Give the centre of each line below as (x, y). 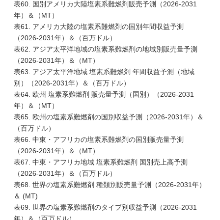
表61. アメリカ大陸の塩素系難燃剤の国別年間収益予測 (99, 27)
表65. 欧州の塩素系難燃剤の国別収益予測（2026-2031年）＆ (109, 117)
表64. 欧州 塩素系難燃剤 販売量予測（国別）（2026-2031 (104, 94)
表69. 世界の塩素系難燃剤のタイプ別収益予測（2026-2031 (105, 207)
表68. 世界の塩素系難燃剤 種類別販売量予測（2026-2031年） (110, 185)
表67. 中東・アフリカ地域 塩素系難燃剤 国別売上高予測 (101, 162)
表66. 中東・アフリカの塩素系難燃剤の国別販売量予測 (99, 139)
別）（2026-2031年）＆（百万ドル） (72, 83)
